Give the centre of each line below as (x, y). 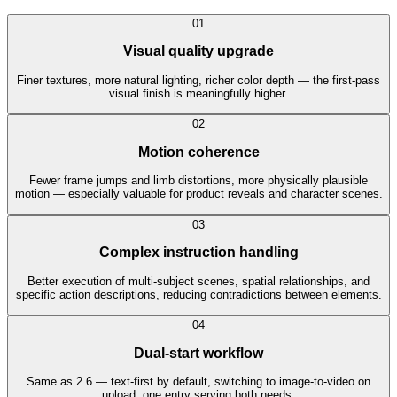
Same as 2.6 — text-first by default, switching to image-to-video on (198, 382)
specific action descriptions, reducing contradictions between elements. (198, 294)
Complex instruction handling (198, 253)
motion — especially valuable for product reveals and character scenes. (198, 194)
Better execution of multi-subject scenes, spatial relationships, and (198, 281)
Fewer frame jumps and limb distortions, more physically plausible (198, 181)
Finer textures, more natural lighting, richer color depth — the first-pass (198, 80)
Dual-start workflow (198, 353)
